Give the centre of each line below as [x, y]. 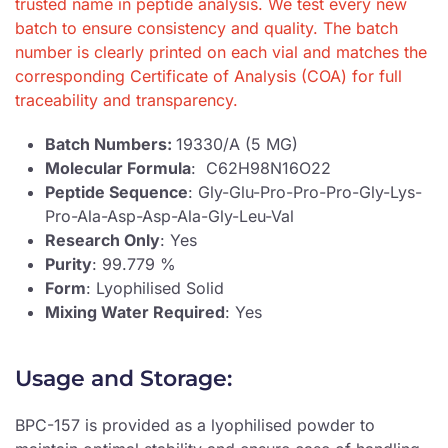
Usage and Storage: [123, 379]
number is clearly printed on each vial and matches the [221, 52]
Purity [68, 264]
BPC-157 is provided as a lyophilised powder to [195, 425]
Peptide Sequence [116, 192]
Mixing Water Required [135, 312]
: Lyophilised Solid [155, 288]
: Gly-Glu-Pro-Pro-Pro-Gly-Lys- [305, 192]
